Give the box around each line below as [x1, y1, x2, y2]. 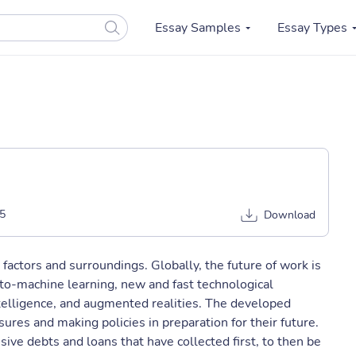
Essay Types [277, 19, 347, 37]
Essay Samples [154, 19, 241, 37]
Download [264, 207, 315, 222]
